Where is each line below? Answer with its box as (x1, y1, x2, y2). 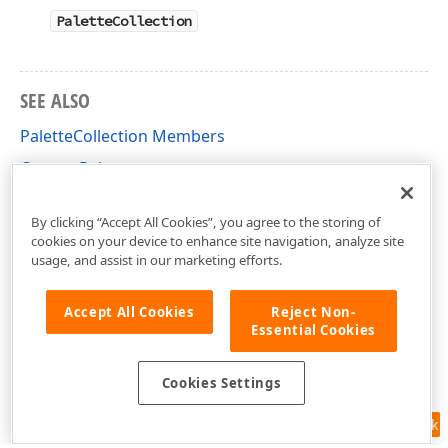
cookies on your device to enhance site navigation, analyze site (30, 231, 404, 250)
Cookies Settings (161, 374, 282, 393)
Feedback (375, 415, 438, 434)
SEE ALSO (20, 87, 90, 114)
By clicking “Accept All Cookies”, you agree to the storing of (30, 212, 381, 231)
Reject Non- (271, 302, 356, 321)
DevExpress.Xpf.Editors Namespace (20, 189, 288, 211)
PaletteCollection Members (20, 125, 225, 147)
